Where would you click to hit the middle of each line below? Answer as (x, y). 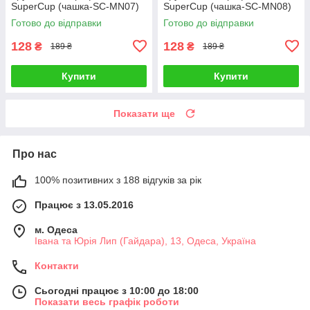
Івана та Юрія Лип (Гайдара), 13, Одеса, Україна (145, 240)
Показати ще (144, 113)
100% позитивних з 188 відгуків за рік (118, 180)
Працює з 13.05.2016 (84, 204)
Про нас (35, 154)
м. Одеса (56, 229)
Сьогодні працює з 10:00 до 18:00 (117, 290)
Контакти (57, 265)
